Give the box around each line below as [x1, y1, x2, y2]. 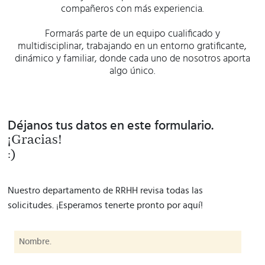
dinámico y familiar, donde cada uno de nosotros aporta [14, 53, 250, 63]
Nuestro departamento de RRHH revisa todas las [8, 185, 203, 195]
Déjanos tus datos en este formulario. [8, 118, 214, 132]
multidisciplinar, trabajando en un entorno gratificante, [18, 40, 247, 51]
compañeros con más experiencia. [61, 3, 204, 14]
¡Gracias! [8, 131, 63, 149]
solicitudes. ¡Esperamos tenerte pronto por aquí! [8, 200, 203, 210]
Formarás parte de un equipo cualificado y [44, 28, 220, 38]
